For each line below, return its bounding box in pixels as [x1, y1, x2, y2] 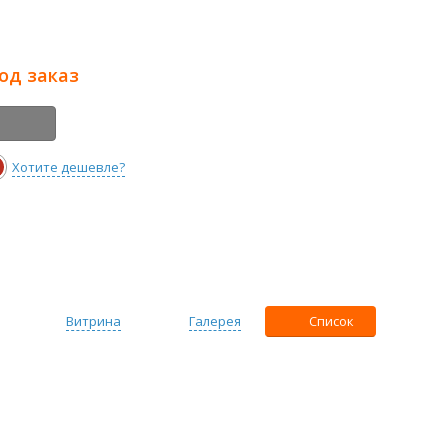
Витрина [66, 312, 121, 330]
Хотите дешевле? [12, 158, 126, 176]
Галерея [189, 312, 241, 330]
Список [309, 312, 354, 330]
